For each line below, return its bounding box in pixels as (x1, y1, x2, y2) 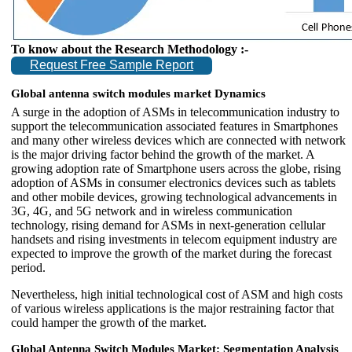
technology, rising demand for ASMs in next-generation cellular (11, 218, 325, 232)
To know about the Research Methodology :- (11, 42, 248, 56)
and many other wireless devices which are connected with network (11, 133, 346, 147)
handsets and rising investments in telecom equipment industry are (11, 232, 337, 246)
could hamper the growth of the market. (11, 315, 207, 329)
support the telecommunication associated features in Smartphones (11, 119, 338, 133)
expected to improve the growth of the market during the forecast (11, 246, 332, 260)
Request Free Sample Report (30, 58, 193, 72)
